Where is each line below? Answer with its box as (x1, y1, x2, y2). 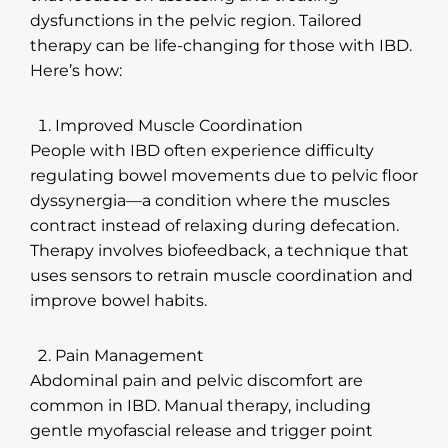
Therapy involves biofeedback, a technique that (30, 240, 409, 260)
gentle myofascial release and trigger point (30, 420, 373, 440)
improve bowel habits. (30, 290, 207, 310)
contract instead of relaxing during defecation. (30, 215, 399, 235)
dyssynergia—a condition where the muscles (30, 190, 390, 210)
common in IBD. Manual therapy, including (30, 395, 371, 415)
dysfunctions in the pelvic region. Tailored (30, 10, 362, 30)
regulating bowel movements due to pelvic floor (30, 165, 418, 185)
